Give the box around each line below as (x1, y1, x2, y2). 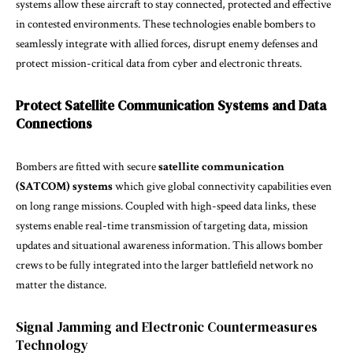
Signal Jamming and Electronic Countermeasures (16, 317, 318, 336)
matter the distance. (16, 277, 106, 292)
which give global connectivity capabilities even (115, 178, 332, 194)
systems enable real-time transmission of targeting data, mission (16, 217, 308, 233)
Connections (16, 113, 92, 133)
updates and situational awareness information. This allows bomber (16, 237, 323, 253)
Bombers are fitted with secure (16, 158, 158, 174)
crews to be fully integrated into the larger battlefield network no (16, 257, 313, 273)
